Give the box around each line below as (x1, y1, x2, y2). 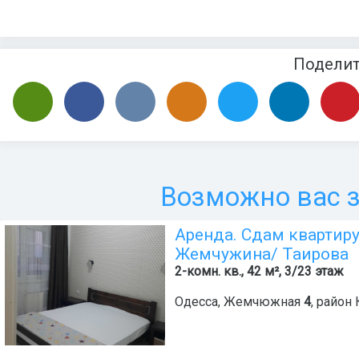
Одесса (175, 294, 218, 310)
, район (311, 294, 355, 310)
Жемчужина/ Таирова (175, 244, 349, 264)
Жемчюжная (224, 294, 301, 310)
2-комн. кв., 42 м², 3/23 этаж (175, 264, 344, 280)
